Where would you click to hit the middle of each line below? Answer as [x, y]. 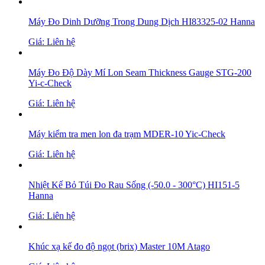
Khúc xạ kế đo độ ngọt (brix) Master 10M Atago [119, 246]
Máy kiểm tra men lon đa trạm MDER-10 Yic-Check [127, 134]
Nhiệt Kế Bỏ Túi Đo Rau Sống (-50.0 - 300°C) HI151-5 [134, 185]
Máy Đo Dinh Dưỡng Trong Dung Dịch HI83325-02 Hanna [142, 22]
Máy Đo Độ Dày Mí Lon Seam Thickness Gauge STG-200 [140, 72]
